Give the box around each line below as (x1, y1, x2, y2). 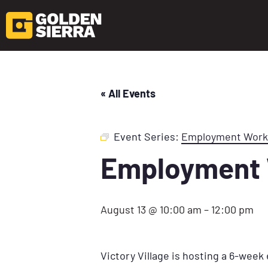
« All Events (100, 86, 156, 100)
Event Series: (114, 129, 181, 143)
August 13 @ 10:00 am (100, 202, 202, 216)
